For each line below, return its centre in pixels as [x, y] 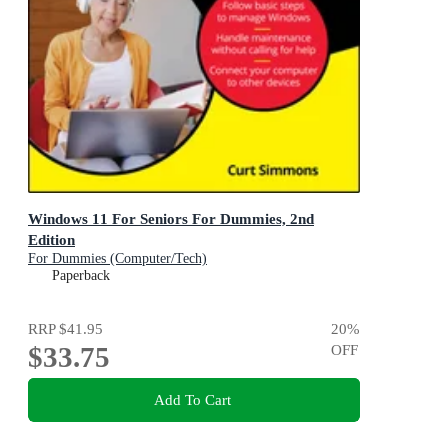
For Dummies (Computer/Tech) [117, 259]
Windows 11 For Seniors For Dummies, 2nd [171, 219]
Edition [51, 240]
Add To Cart [192, 399]
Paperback [81, 276]
